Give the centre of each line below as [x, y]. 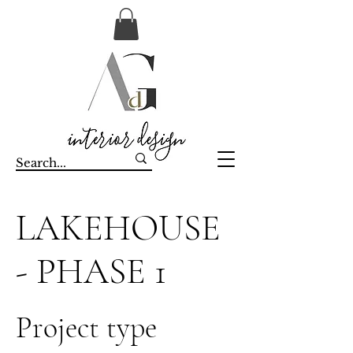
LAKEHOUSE [118, 227]
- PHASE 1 [91, 271]
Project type [86, 327]
